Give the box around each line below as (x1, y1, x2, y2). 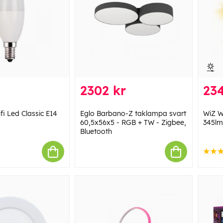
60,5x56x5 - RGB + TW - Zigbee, (80, 118, 186, 127)
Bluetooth (80, 127, 112, 136)
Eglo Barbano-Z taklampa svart (80, 109, 186, 118)
